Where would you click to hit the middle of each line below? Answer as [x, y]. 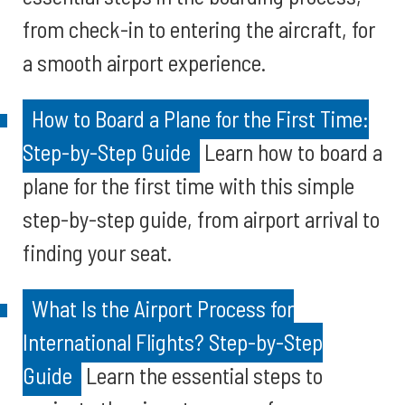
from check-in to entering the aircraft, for [199, 29]
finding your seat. [97, 252]
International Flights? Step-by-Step [173, 342]
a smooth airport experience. [144, 62]
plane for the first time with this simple [188, 185]
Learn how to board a [291, 152]
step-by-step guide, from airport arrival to [201, 219]
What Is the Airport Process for [163, 308]
